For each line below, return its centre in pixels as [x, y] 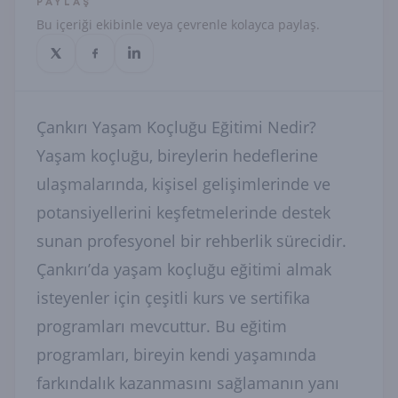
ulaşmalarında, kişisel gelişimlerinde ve [183, 184]
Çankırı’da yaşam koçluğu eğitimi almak [184, 269]
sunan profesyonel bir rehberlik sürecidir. [191, 241]
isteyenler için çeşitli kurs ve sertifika [173, 298]
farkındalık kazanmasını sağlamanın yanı [188, 383]
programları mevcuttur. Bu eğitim [162, 326]
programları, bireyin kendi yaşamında [176, 354]
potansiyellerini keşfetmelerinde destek [183, 212]
